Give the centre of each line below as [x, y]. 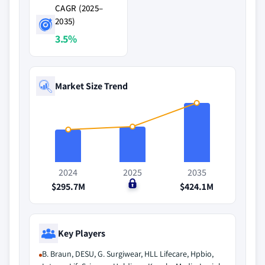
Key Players [82, 233]
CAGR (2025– [79, 8]
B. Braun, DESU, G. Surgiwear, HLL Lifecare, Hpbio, [128, 254]
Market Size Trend [91, 86]
